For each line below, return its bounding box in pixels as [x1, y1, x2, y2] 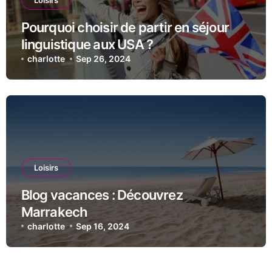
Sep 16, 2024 [76, 220, 130, 231]
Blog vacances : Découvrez [21, 186, 183, 203]
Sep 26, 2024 [76, 53, 131, 64]
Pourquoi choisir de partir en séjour [21, 19, 229, 36]
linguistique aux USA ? [21, 36, 154, 53]
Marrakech [21, 203, 87, 220]
